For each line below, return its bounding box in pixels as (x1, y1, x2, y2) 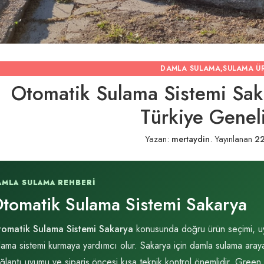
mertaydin (171, 133, 210, 145)
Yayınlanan (212, 133, 255, 145)
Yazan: (144, 133, 171, 145)
